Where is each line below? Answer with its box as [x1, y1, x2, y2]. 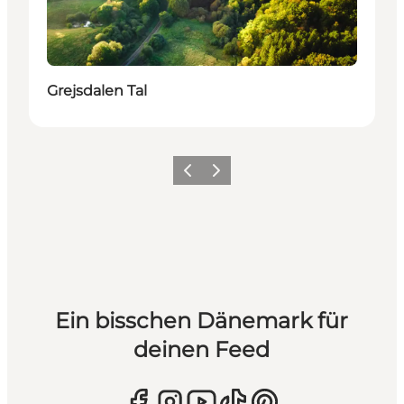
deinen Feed [133, 335, 271, 363]
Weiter [204, 169, 240, 183]
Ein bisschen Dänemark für [55, 307, 349, 334]
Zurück [175, 169, 215, 183]
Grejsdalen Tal [47, 81, 147, 99]
